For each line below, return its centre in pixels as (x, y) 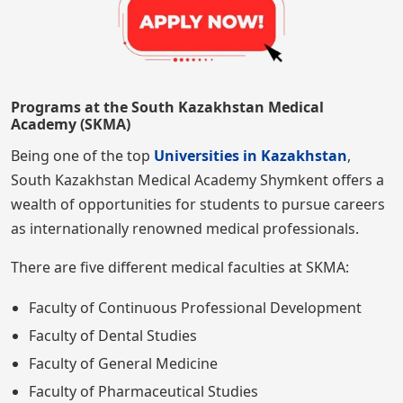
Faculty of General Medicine (123, 363)
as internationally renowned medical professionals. (185, 228)
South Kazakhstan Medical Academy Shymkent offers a (197, 180)
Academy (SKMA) (71, 124)
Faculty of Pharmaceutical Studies (143, 391)
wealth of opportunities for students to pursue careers (198, 204)
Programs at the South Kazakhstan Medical (167, 107)
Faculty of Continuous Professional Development (195, 308)
